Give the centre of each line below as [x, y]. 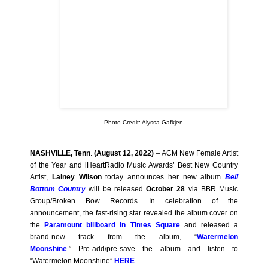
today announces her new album [163, 177]
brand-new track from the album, [106, 237]
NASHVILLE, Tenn [60, 153]
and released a [209, 225]
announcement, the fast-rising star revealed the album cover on [134, 213]
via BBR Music [212, 189]
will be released [118, 189]
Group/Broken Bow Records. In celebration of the [134, 201]
